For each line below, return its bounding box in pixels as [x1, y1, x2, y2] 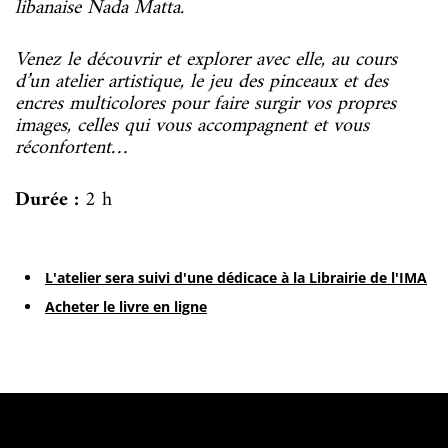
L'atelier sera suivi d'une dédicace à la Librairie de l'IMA [45, 267, 427, 287]
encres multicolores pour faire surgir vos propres [15, 86, 396, 122]
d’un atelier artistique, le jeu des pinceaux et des [15, 64, 388, 100]
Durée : [15, 182, 79, 218]
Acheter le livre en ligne [45, 296, 207, 316]
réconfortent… [15, 130, 127, 166]
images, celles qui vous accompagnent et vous [15, 108, 369, 144]
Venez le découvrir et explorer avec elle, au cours [15, 42, 397, 78]
